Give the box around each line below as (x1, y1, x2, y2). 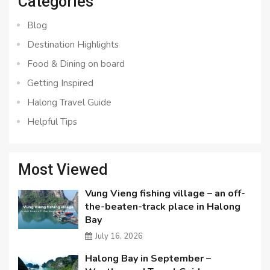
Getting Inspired (27, 77, 93, 90)
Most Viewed (18, 161, 108, 179)
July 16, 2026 (95, 231, 143, 242)
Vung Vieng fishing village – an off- (85, 187, 246, 201)
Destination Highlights (27, 39, 119, 51)
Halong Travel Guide (27, 96, 111, 109)
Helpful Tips (27, 116, 77, 128)
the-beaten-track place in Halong (85, 200, 241, 214)
